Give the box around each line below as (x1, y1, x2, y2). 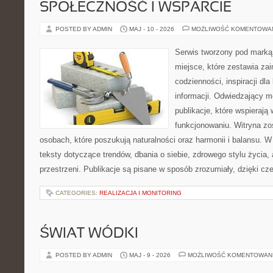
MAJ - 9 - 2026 (129, 252, 171, 258)
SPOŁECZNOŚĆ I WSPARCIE (40, 1, 232, 15)
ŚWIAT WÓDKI (40, 227, 138, 241)
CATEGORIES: (55, 190, 99, 196)
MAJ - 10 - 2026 (129, 26, 174, 32)
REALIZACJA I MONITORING (99, 190, 182, 196)
